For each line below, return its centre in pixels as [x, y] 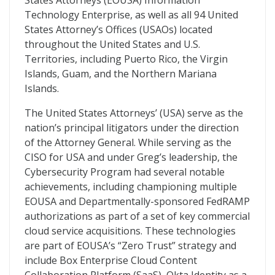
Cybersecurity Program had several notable [125, 172]
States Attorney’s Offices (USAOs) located [118, 29]
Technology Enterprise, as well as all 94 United [131, 15]
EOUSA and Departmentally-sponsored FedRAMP [137, 201]
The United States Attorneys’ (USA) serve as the [134, 113]
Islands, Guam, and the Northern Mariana [121, 74]
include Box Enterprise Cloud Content [111, 260]
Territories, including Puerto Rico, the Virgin [126, 59]
